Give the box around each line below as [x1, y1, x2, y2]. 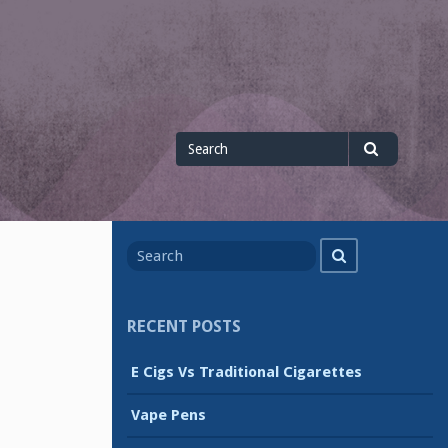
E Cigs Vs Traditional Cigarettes [131, 363, 362, 382]
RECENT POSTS [127, 316, 241, 336]
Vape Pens [131, 406, 206, 425]
